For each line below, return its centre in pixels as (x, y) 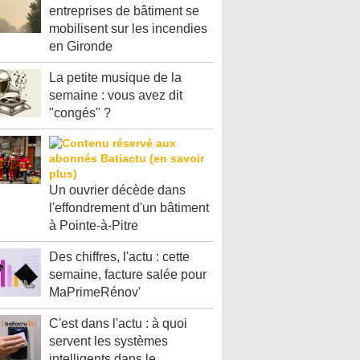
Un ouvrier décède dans (117, 190)
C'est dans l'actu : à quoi (118, 323)
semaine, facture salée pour (128, 274)
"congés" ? (80, 113)
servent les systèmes (108, 341)
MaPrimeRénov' (95, 292)
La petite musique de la (115, 78)
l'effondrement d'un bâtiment (129, 208)
